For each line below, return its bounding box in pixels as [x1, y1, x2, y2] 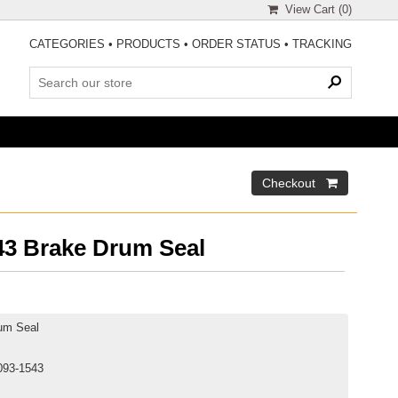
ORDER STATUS [192, 37, 281, 51]
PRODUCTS [116, 37, 180, 51]
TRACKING [292, 37, 352, 51]
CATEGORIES [29, 37, 105, 51]
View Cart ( [277, 3, 342, 16]
